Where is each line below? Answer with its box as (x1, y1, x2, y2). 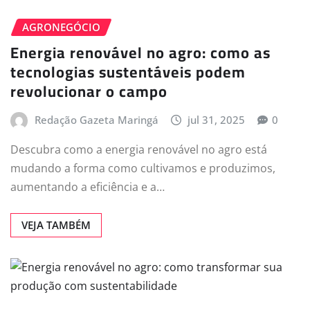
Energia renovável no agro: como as (10, 37, 271, 67)
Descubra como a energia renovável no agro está (10, 142, 267, 158)
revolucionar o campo (10, 76, 167, 106)
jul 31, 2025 (188, 112, 246, 127)
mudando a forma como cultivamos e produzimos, (10, 161, 275, 176)
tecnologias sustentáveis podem (10, 57, 246, 86)
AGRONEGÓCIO (22, 20, 100, 35)
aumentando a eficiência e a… (10, 179, 165, 195)
